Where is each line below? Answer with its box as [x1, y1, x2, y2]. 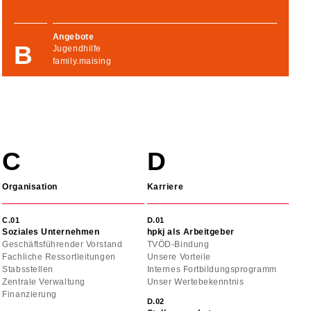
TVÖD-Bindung [146, 239, 210, 250]
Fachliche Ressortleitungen [2, 252, 116, 262]
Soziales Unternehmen [2, 227, 100, 237]
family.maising [52, 56, 112, 66]
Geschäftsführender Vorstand [2, 239, 123, 250]
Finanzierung [2, 289, 57, 300]
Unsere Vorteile [146, 252, 211, 262]
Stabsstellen [2, 264, 53, 275]
